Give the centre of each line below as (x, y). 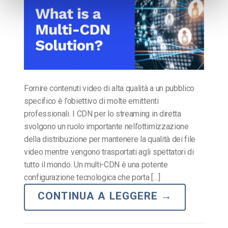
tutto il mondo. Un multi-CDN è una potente (96, 165)
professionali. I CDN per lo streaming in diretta (103, 114)
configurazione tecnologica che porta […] (92, 178)
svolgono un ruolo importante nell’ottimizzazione (106, 127)
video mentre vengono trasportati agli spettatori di (109, 152)
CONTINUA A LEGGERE (99, 196)
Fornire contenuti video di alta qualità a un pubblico (109, 89)
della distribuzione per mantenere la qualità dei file (110, 139)
